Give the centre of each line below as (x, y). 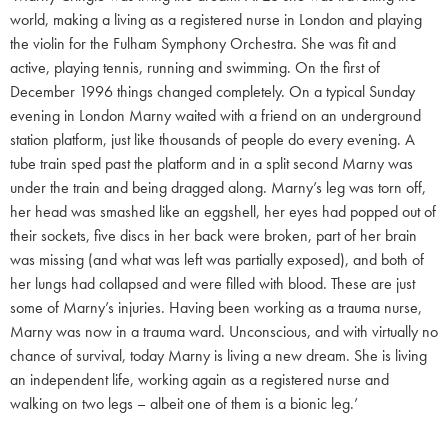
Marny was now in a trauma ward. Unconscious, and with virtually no (224, 331)
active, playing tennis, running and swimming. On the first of (195, 67)
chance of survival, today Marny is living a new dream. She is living (218, 355)
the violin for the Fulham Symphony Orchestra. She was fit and (203, 43)
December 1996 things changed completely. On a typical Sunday (212, 91)
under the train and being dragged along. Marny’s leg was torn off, (218, 187)
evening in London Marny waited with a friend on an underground (215, 115)
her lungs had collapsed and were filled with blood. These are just (212, 283)
